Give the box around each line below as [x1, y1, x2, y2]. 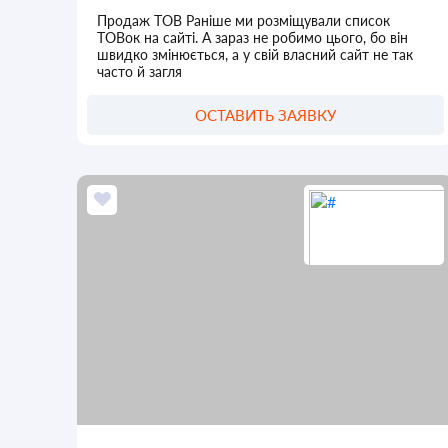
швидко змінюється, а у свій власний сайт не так [97, 45, 414, 63]
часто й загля [97, 62, 183, 80]
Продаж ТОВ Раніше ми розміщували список [97, 11, 391, 29]
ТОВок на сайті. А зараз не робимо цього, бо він [97, 28, 409, 46]
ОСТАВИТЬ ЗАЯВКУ [194, 105, 336, 124]
